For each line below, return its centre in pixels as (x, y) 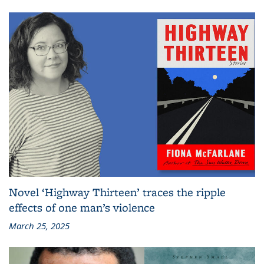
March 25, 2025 (39, 226)
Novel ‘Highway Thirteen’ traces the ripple (117, 192)
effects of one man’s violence (82, 208)
